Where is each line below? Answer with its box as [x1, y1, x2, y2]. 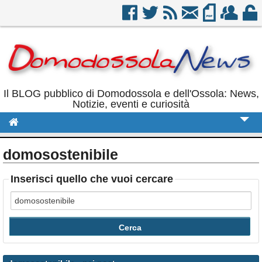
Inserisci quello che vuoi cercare [11, 173, 173, 185]
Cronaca [13, 139, 51, 150]
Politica [13, 161, 46, 171]
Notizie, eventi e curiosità [73, 98, 189, 111]
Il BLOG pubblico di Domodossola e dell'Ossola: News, [3, 88, 259, 100]
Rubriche [13, 226, 54, 236]
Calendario [13, 247, 62, 258]
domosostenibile [3, 146, 118, 163]
